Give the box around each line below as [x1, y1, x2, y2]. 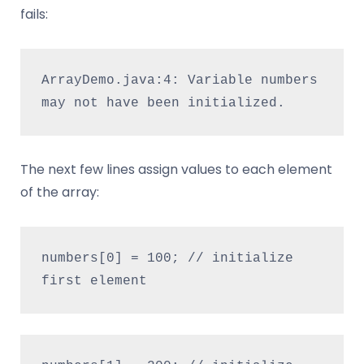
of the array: [20, 182, 99, 201]
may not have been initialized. [41, 96, 285, 111]
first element [41, 274, 147, 289]
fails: [20, 4, 48, 24]
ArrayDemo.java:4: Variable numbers [41, 73, 318, 89]
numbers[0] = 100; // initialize [41, 251, 293, 266]
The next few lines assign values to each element [20, 159, 332, 179]
